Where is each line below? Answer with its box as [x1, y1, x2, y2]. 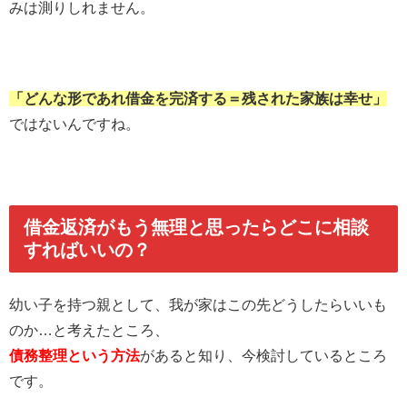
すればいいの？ [24, 239, 151, 260]
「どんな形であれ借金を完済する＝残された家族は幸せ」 [9, 91, 387, 107]
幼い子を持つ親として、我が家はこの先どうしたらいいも [9, 297, 387, 313]
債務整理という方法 [9, 348, 140, 364]
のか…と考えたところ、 [9, 323, 169, 339]
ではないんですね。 [9, 116, 140, 133]
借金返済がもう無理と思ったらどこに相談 [24, 216, 369, 237]
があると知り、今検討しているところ [140, 348, 387, 364]
